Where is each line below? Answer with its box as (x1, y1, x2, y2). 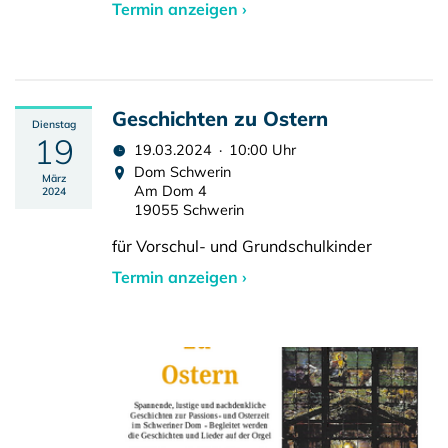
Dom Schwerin (134, 163, 231, 181)
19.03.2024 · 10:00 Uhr (134, 141, 296, 159)
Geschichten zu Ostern (112, 106, 328, 131)
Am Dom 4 (134, 182, 207, 200)
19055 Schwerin (134, 201, 244, 219)
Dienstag (31, 118, 76, 131)
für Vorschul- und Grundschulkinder (112, 236, 372, 256)
